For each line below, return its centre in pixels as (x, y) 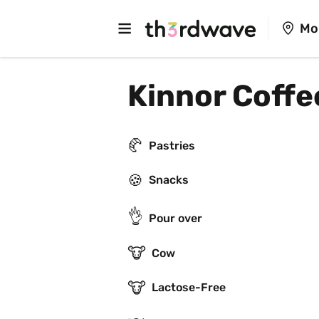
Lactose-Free (189, 287)
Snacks (169, 180)
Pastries (172, 145)
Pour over (176, 218)
